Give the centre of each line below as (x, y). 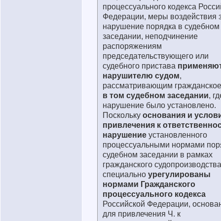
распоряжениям (132, 46)
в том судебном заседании (156, 95)
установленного (178, 135)
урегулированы (178, 174)
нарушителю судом (141, 76)
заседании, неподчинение (150, 36)
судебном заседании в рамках (158, 155)
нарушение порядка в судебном (161, 26)
